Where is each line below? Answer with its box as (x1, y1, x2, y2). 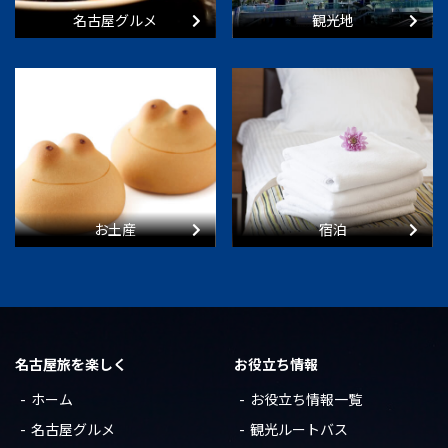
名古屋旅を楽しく (15, 354, 127, 375)
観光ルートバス (250, 419, 349, 440)
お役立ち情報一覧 (250, 389, 363, 410)
